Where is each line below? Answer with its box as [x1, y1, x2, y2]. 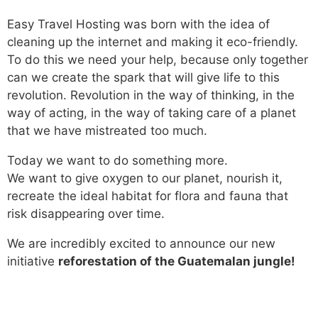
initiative [7, 254, 58, 268]
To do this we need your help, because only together [7, 53, 308, 67]
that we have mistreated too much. [7, 124, 207, 138]
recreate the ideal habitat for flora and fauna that [7, 189, 288, 203]
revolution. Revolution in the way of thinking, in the [7, 88, 295, 102]
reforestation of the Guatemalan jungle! [58, 254, 295, 268]
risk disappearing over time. [7, 207, 165, 221]
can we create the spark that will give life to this [7, 70, 280, 84]
